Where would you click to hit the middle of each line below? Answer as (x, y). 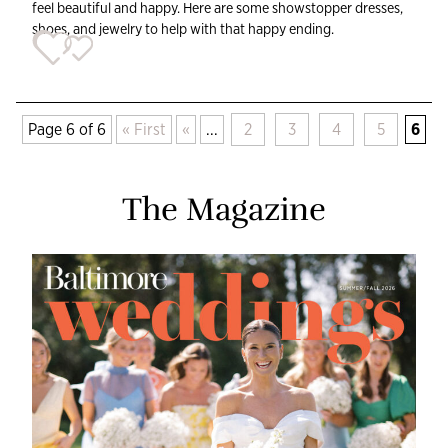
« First (144, 129)
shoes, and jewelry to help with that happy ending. (183, 29)
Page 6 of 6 (67, 129)
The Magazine (224, 209)
